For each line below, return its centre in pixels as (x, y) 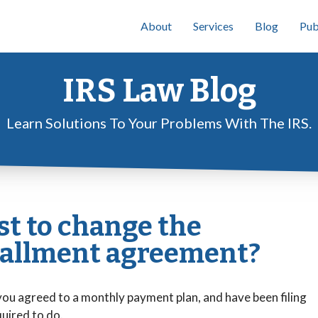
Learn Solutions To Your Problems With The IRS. (159, 123)
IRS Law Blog (159, 91)
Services (213, 26)
